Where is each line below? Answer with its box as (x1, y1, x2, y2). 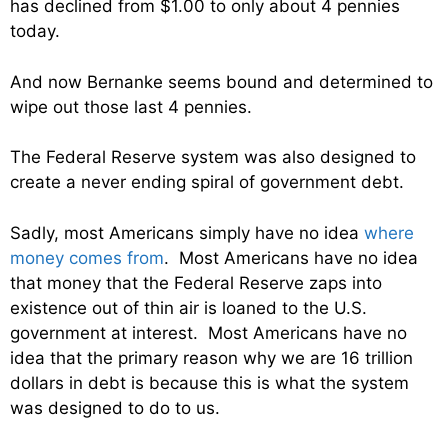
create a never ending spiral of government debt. (10, 172, 404, 192)
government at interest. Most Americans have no (10, 322, 407, 343)
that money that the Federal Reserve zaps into (10, 272, 382, 293)
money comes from (10, 247, 164, 268)
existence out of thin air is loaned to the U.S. (10, 297, 367, 318)
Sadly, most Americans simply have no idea (10, 222, 364, 243)
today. (10, 21, 60, 41)
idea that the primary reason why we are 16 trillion (10, 347, 413, 368)
